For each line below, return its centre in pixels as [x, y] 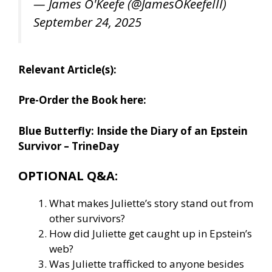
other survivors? [87, 219]
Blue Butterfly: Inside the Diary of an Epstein [133, 131]
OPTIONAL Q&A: [68, 176]
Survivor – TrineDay [69, 146]
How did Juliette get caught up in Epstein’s [151, 234]
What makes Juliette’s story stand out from [151, 203]
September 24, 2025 [87, 22]
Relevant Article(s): [67, 69]
